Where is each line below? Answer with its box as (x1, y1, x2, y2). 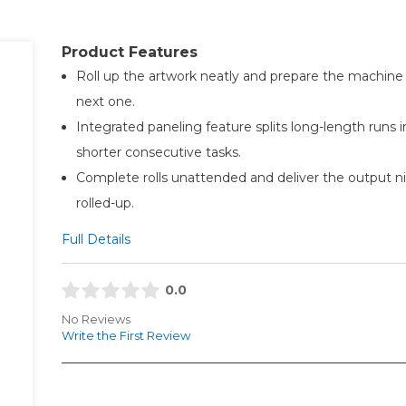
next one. (75, 92, 135, 110)
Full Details (61, 230, 130, 247)
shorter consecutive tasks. (75, 143, 241, 160)
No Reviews (61, 312, 130, 327)
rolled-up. (75, 194, 134, 211)
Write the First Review (61, 328, 190, 343)
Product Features (61, 43, 198, 61)
